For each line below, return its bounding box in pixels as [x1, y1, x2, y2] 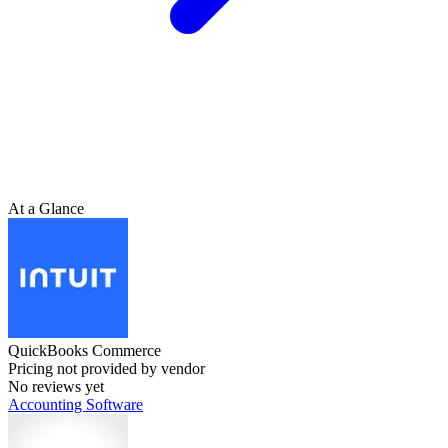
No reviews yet [8, 377, 104, 395]
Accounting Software [8, 395, 143, 413]
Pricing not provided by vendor [8, 359, 205, 377]
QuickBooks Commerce [8, 341, 161, 359]
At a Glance [8, 199, 84, 217]
